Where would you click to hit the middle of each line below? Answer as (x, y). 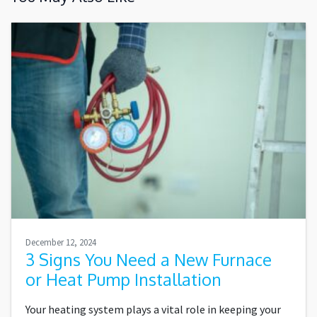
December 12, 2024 (61, 242)
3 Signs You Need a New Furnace (149, 260)
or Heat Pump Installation (123, 280)
